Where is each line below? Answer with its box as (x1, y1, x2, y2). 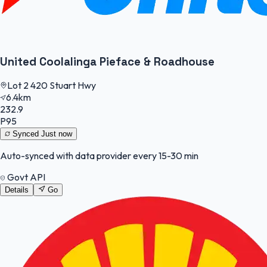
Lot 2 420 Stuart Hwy (7, 79, 96, 92)
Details (5, 185, 29, 195)
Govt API (5, 171, 45, 184)
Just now (41, 129, 72, 139)
